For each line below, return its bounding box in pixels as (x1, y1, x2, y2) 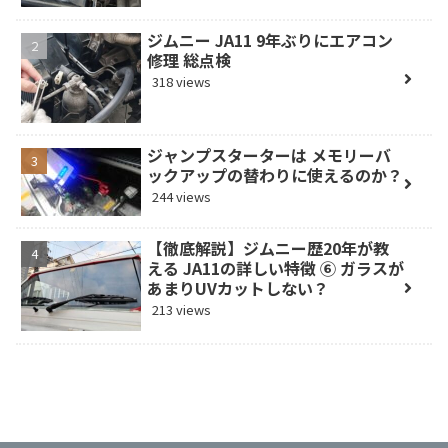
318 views (152, 71, 212, 91)
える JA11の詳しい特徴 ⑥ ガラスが (147, 256, 405, 281)
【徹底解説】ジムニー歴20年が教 (147, 236, 390, 261)
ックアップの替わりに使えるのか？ (147, 163, 404, 188)
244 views (152, 187, 212, 207)
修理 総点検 (147, 47, 232, 72)
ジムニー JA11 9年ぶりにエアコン (147, 27, 394, 52)
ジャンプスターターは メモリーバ (147, 143, 392, 168)
